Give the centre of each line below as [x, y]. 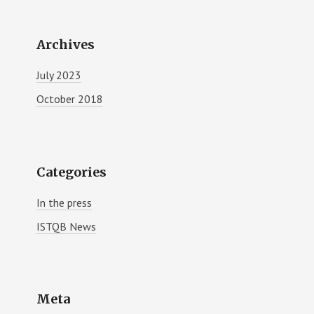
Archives [66, 45]
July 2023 [59, 75]
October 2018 [70, 99]
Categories [72, 172]
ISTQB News [67, 226]
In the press [64, 202]
